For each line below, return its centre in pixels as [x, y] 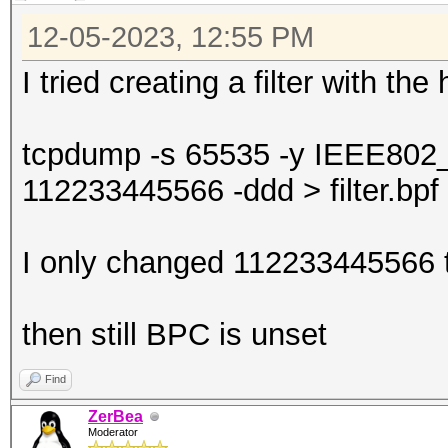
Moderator [113, 432]
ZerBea [115, 416]
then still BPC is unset [174, 334]
